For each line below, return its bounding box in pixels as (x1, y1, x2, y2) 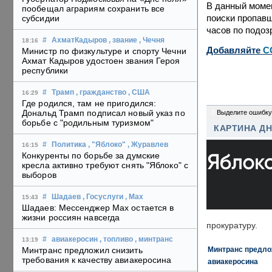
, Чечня (139, 36, 165, 44)
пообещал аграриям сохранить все (22, 4, 165, 14)
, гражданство (76, 89, 126, 97)
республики (22, 66, 68, 76)
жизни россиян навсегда (22, 212, 120, 223)
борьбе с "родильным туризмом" (22, 118, 154, 128)
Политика (52, 141, 86, 149)
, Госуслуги (83, 193, 123, 201)
